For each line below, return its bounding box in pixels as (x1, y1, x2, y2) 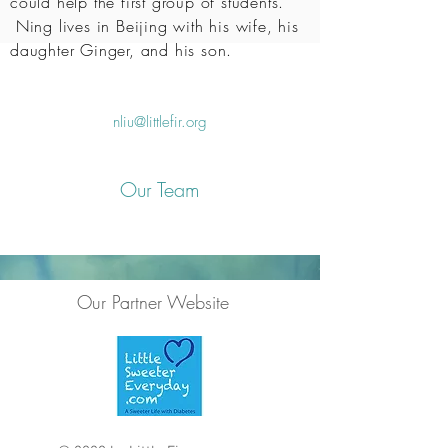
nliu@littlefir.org (113, 112, 207, 132)
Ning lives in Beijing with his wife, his (10, 15, 299, 37)
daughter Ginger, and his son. (10, 39, 233, 61)
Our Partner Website (77, 290, 229, 314)
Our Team (120, 176, 200, 203)
